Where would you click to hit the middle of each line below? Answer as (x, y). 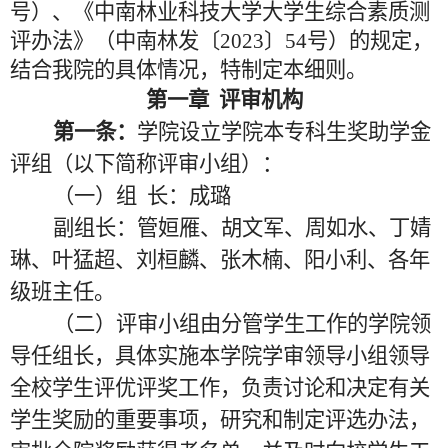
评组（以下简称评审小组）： (146, 164)
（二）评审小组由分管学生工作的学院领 (241, 324)
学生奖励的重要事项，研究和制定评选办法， (220, 420)
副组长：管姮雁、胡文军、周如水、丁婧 (241, 228)
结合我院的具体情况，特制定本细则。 (188, 70)
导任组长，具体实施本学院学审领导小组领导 (220, 356)
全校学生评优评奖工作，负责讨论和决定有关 (220, 388)
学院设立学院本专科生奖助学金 (283, 132)
